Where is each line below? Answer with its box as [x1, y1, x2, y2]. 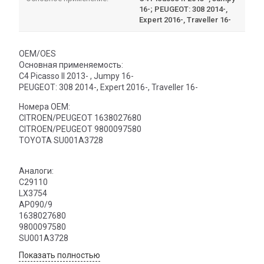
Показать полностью [19, 250, 100, 260]
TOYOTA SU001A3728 [19, 135, 103, 145]
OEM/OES [19, 48, 56, 58]
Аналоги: [19, 166, 54, 176]
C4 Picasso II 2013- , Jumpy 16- [19, 71, 134, 81]
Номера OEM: [19, 101, 70, 111]
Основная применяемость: [19, 60, 123, 70]
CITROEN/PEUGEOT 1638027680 [19, 113, 141, 123]
